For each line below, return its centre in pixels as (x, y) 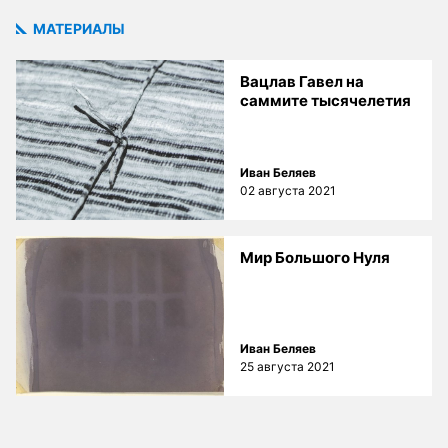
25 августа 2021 (287, 366)
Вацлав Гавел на (302, 81)
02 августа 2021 (288, 190)
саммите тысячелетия (325, 100)
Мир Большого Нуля (315, 257)
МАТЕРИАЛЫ (77, 28)
